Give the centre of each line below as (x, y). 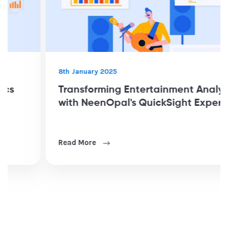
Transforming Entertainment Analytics (114, 90)
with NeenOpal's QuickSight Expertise (113, 104)
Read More (43, 143)
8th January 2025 (52, 72)
